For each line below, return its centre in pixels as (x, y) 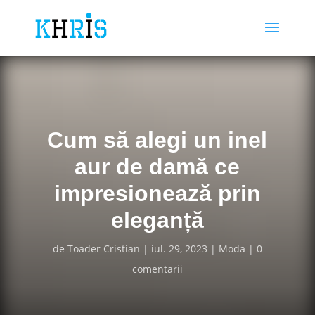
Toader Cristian (103, 249)
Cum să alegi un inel (157, 140)
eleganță (157, 220)
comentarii (157, 269)
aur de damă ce (157, 167)
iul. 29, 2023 (179, 249)
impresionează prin (157, 193)
